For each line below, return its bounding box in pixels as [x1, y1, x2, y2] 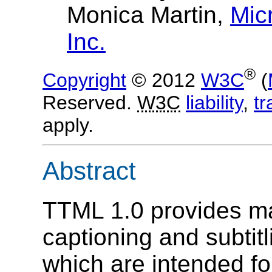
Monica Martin [67, 2, 217, 29]
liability [186, 91, 243, 114]
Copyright [42, 69, 126, 91]
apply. [42, 114, 93, 136]
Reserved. [42, 91, 137, 114]
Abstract [42, 157, 136, 186]
